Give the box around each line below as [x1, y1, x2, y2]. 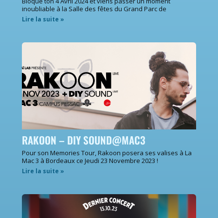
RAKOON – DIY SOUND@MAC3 [22, 132, 145, 147]
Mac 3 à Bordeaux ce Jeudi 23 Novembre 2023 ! [22, 156, 158, 165]
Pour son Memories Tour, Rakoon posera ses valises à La [22, 148, 192, 157]
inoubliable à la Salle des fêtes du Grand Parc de [22, 4, 166, 13]
